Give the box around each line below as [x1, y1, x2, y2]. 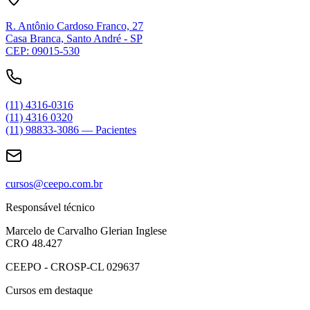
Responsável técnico [6, 201, 95, 213]
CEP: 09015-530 [6, 44, 80, 57]
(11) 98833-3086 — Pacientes [6, 123, 136, 136]
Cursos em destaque [6, 284, 93, 296]
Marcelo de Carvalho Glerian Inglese [6, 224, 167, 237]
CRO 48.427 [6, 237, 62, 249]
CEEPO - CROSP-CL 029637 [6, 260, 140, 273]
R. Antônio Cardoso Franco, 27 [6, 19, 143, 32]
